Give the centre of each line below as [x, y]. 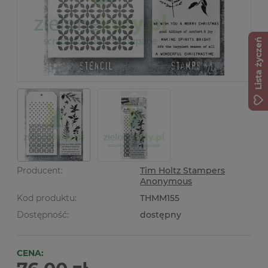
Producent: [40, 170]
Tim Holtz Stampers [182, 170]
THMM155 [160, 198]
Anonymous [166, 181]
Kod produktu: [47, 198]
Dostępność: [43, 215]
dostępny [161, 215]
